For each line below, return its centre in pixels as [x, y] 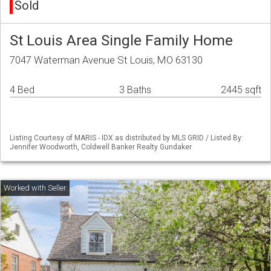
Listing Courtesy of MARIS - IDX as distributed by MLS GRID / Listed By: [126, 138]
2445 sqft [241, 90]
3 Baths [135, 90]
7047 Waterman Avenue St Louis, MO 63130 [106, 60]
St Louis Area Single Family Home [121, 41]
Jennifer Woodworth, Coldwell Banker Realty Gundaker [101, 147]
